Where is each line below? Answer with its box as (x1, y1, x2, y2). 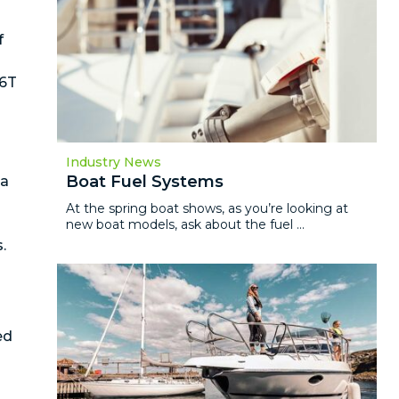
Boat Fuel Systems (66, 171, 224, 191)
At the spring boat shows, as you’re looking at (66, 199, 349, 216)
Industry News (66, 153, 162, 170)
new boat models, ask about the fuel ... (66, 216, 305, 232)
